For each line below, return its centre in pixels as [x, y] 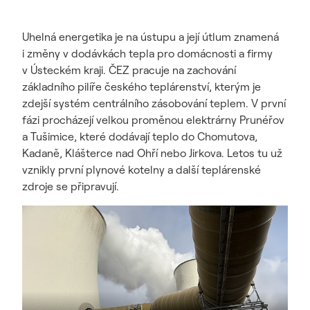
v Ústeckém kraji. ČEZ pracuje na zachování [129, 70]
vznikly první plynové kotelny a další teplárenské [142, 170]
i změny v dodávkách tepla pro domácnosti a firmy [147, 53]
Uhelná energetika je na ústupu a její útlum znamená [151, 37]
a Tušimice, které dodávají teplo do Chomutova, [140, 136]
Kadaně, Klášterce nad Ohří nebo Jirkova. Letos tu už [152, 153]
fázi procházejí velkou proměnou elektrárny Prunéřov [153, 120]
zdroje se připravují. [71, 186]
